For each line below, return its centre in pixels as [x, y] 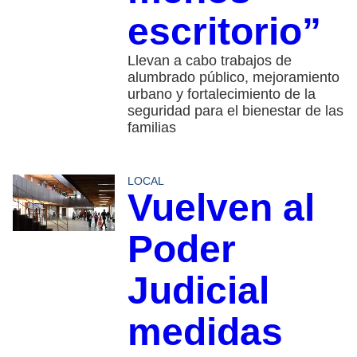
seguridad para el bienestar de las [235, 110]
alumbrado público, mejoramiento [233, 77]
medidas [205, 331]
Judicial [198, 290]
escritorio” [224, 31]
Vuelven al [221, 207]
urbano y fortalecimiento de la [221, 94]
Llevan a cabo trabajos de [209, 60]
